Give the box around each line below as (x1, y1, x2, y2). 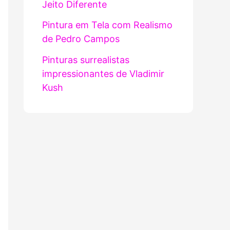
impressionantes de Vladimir (42, 68, 164, 79)
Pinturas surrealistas (42, 54, 129, 65)
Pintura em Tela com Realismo (42, 20, 172, 30)
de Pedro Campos (42, 33, 120, 44)
